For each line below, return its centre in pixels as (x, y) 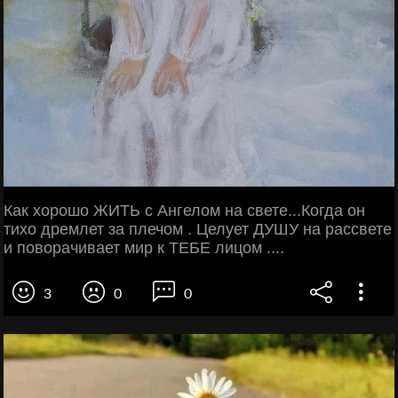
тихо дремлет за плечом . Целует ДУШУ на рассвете (198, 229)
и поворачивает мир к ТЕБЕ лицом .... (144, 248)
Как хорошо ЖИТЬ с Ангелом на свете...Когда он (184, 211)
